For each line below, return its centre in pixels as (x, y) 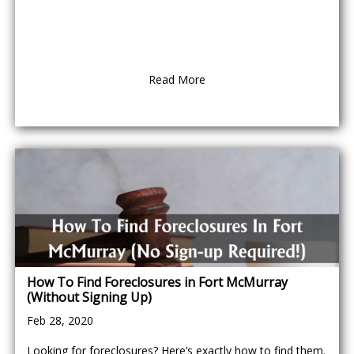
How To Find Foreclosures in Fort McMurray (157, 282)
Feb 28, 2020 (60, 320)
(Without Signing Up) (89, 297)
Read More (177, 79)
